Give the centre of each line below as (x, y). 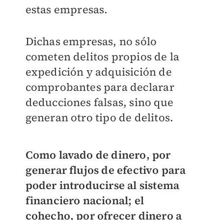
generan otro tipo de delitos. (99, 118)
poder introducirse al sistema (102, 185)
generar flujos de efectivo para (105, 170)
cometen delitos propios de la (102, 57)
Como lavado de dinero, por (98, 155)
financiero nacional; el (85, 201)
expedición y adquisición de (98, 72)
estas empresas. (67, 10)
